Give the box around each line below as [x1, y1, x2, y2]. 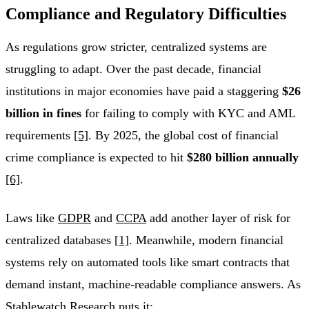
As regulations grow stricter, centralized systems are [6, 40, 267, 54]
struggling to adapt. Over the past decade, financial [6, 62, 261, 77]
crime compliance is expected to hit [6, 150, 187, 165]
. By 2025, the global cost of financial [88, 128, 279, 143]
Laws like [6, 211, 58, 226]
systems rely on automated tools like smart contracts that [6, 255, 290, 270]
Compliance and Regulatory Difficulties [6, 5, 286, 23]
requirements [6, 128, 74, 143]
